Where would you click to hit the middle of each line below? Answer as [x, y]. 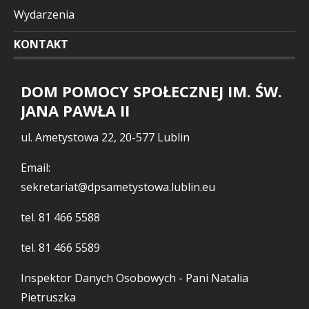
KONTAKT [41, 44]
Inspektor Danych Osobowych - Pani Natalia [134, 278]
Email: [36, 167]
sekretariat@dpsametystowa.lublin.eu [118, 187]
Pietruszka [48, 297]
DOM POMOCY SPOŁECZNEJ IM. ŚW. [151, 91]
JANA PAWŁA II [75, 110]
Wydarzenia [44, 15]
